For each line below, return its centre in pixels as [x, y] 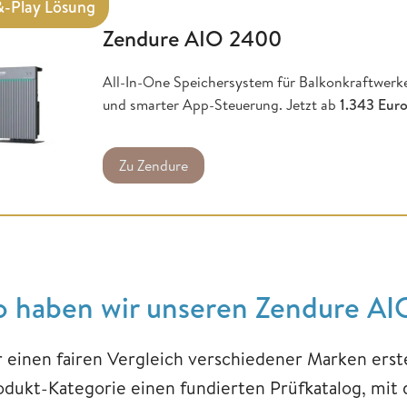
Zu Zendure [154, 165]
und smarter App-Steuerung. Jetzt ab [222, 104]
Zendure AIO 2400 [193, 38]
